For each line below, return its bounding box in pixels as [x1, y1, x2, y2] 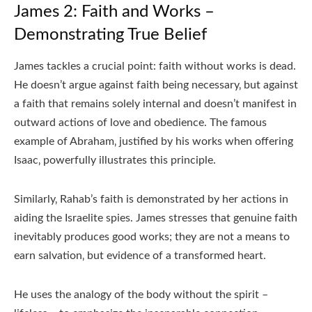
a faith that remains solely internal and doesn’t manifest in [14, 98, 297, 110]
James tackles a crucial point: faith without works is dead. [14, 61, 296, 72]
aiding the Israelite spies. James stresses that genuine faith [14, 212, 297, 224]
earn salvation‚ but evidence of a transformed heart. [14, 250, 266, 262]
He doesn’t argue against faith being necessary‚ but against [14, 79, 298, 91]
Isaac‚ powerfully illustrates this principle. [14, 155, 216, 166]
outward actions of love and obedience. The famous [14, 117, 267, 129]
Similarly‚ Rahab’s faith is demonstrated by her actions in [14, 194, 288, 205]
